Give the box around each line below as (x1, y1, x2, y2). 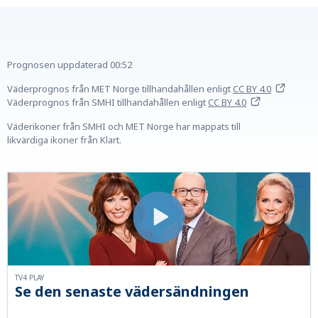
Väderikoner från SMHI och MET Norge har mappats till (7, 120, 241, 133)
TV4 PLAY (15, 273, 44, 283)
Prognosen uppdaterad (7, 58, 108, 72)
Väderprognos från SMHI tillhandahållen (7, 96, 180, 109)
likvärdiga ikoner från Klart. (7, 133, 121, 147)
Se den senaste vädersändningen (15, 282, 249, 302)
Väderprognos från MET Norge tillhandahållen (7, 82, 204, 96)
